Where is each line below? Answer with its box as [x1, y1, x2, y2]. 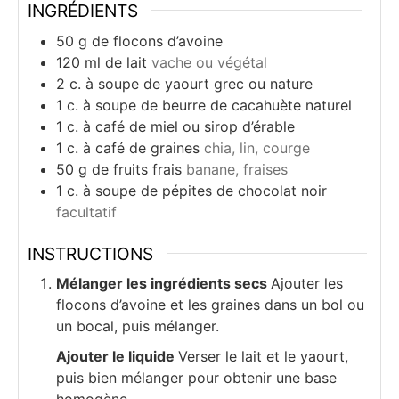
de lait [105, 53, 147, 71]
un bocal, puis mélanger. [56, 317, 219, 336]
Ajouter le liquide [56, 347, 178, 366]
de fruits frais [92, 159, 182, 178]
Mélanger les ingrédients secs [56, 274, 271, 293]
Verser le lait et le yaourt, [178, 347, 348, 366]
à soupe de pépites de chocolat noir [83, 181, 327, 199]
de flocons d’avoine [92, 31, 223, 50]
